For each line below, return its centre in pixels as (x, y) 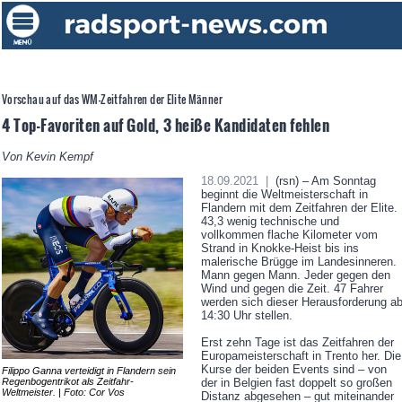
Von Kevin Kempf (48, 157)
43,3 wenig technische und (270, 222)
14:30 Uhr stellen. (246, 316)
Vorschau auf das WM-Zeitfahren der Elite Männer (112, 100)
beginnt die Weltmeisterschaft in (284, 195)
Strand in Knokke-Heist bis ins (280, 249)
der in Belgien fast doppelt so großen (296, 383)
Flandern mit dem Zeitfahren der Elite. (299, 208)
